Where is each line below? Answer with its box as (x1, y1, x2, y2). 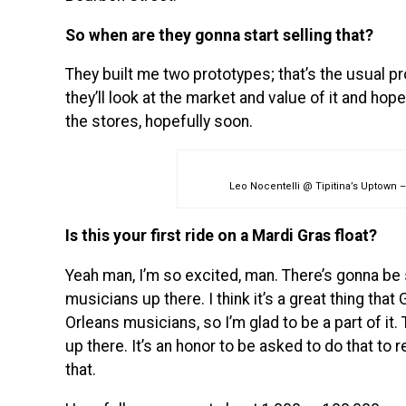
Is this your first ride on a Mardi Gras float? (65, 227, 377, 246)
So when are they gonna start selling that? (65, 25, 373, 44)
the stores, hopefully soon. (65, 112, 253, 131)
